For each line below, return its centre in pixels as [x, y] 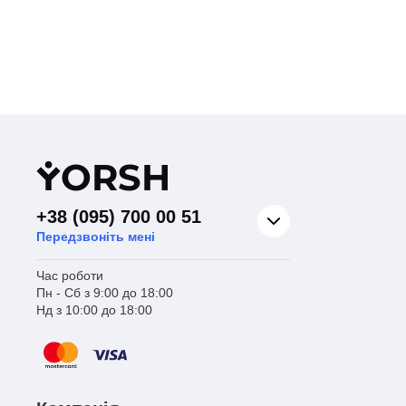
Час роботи [70, 276]
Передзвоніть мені [96, 237]
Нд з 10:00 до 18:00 [94, 310]
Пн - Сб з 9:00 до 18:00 [105, 293]
